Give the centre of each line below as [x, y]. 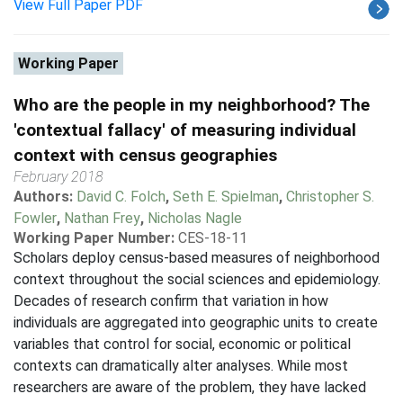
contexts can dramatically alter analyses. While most [181, 366]
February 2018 [58, 177]
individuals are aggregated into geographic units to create [196, 322]
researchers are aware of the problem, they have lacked [190, 387]
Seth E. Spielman [226, 197]
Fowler [35, 218]
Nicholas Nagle [195, 218]
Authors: [45, 197]
